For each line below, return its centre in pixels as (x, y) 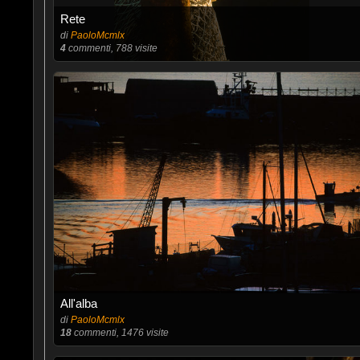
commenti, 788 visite (111, 48)
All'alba (78, 303)
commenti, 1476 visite (120, 333)
